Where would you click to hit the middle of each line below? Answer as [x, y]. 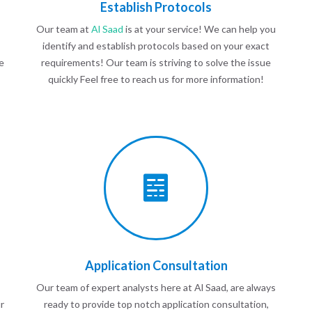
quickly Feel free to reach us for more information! [156, 79]
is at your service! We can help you [200, 29]
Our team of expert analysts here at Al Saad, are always [156, 287]
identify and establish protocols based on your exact [156, 46]
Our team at [64, 29]
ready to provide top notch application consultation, [156, 304]
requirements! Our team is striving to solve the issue [156, 62]
